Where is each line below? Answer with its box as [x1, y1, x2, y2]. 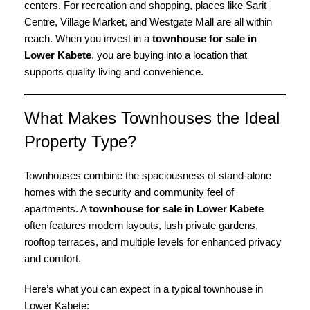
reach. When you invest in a [24, 33, 152, 44]
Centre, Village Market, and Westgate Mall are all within [24, 16, 272, 28]
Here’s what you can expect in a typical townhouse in [24, 283, 263, 295]
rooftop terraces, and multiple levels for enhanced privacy [24, 236, 282, 248]
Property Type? [24, 132, 136, 151]
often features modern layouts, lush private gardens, [24, 219, 258, 231]
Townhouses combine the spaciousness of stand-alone [24, 170, 271, 181]
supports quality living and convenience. [24, 66, 203, 77]
